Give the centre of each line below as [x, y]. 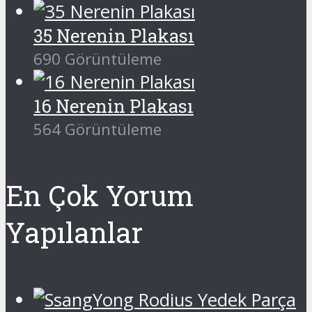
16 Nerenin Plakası [114, 106]
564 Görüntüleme [97, 129]
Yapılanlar [74, 233]
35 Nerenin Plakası [114, 35]
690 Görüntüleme [97, 58]
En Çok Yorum [100, 196]
